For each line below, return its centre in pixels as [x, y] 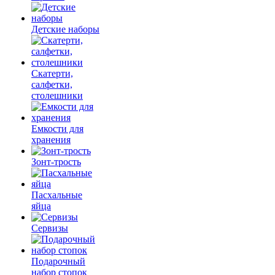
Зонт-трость [56, 162]
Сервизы [50, 228]
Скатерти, [52, 73]
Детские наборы [65, 29]
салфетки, [52, 84]
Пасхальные [57, 195]
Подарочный [58, 261]
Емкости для [57, 129]
